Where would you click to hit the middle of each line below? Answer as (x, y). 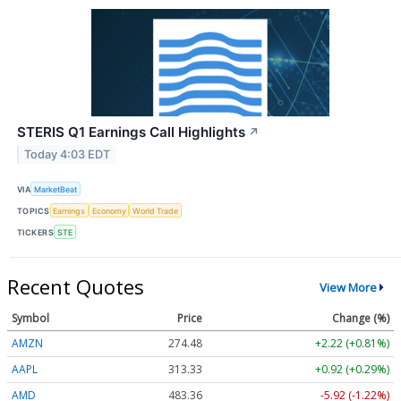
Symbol (30, 319)
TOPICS (34, 210)
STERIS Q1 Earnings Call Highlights (131, 132)
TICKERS (36, 232)
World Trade (156, 210)
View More (348, 287)
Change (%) (361, 319)
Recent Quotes (76, 287)
